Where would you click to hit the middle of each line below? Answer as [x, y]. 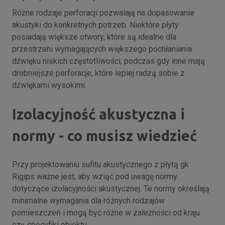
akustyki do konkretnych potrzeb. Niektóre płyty [95, 25]
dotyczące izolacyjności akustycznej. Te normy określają [111, 188]
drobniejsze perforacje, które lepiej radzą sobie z [98, 73]
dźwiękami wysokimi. [49, 85]
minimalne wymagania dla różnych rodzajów [88, 200]
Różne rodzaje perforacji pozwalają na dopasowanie [103, 13]
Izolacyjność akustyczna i [98, 114]
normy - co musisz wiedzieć [104, 135]
